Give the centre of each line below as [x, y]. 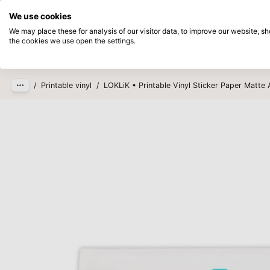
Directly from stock [143, 11]
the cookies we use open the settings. [72, 41]
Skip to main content [68, 27]
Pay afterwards [231, 11]
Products [119, 49]
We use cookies [40, 16]
